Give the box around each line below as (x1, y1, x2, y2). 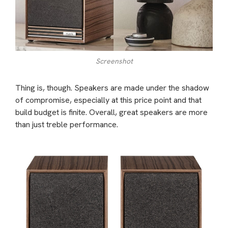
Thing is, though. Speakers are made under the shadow (15, 82, 209, 93)
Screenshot (95, 56, 133, 66)
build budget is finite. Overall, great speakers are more (15, 106, 208, 118)
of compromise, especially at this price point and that (15, 94, 202, 105)
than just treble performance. (15, 119, 118, 130)
